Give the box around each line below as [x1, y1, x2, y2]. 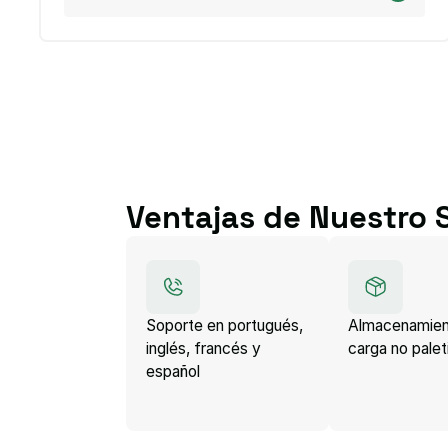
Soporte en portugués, [145, 316, 303, 336]
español [145, 362, 200, 382]
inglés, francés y [145, 339, 261, 359]
